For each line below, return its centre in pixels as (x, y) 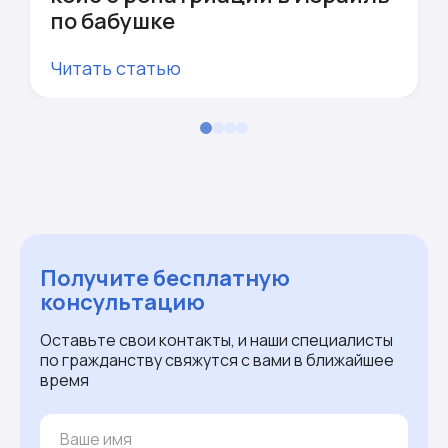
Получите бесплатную (165, 278)
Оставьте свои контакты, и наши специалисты (216, 340)
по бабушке (112, 21)
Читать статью (115, 68)
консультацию (122, 302)
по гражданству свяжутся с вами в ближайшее (217, 360)
